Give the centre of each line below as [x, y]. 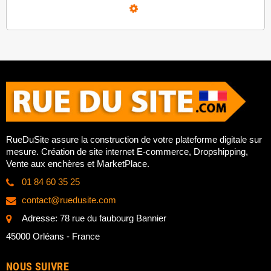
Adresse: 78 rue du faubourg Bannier [94, 218]
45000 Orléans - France [53, 237]
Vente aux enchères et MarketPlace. [78, 164]
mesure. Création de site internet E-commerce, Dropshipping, [127, 152]
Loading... [162, 7]
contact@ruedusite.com [69, 200]
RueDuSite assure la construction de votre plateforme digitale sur [134, 140]
